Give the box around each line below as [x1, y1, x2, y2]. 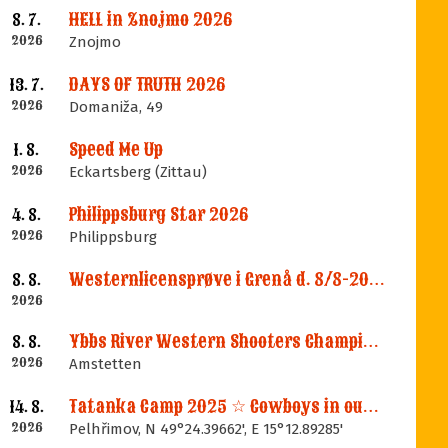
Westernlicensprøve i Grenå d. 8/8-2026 [369, 268, 385, 291]
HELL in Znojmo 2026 [69, 8, 234, 31]
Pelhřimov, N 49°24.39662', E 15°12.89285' [69, 420, 344, 438]
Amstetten [69, 355, 143, 373]
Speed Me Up [69, 138, 164, 161]
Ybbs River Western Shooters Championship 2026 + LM [363, 330, 379, 353]
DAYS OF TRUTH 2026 [69, 73, 227, 96]
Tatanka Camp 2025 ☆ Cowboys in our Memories [363, 395, 379, 418]
